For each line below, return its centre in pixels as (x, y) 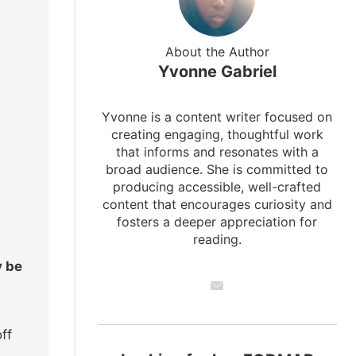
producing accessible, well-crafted (217, 186)
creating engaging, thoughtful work (217, 134)
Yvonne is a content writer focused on (217, 116)
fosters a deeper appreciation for (217, 221)
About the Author (217, 51)
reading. (217, 239)
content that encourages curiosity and (217, 204)
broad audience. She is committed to (217, 169)
